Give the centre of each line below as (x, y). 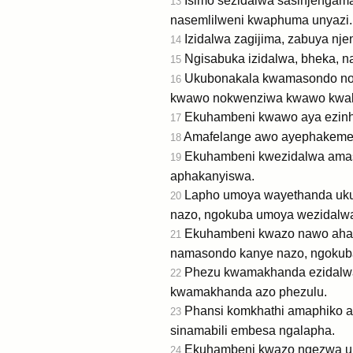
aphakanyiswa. (212, 176)
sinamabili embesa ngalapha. (253, 330)
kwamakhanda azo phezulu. (249, 292)
